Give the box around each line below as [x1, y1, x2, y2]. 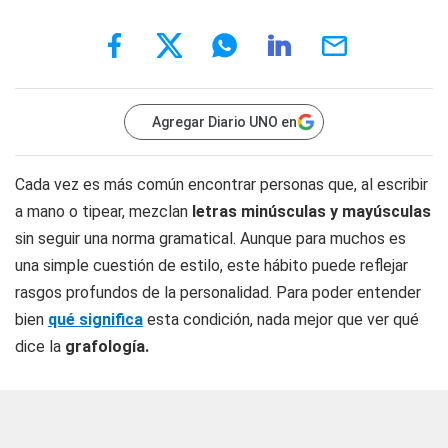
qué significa [48, 310, 143, 329]
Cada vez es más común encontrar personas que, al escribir [15, 175, 428, 194]
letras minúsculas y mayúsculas [188, 202, 431, 221]
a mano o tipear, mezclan [15, 202, 188, 221]
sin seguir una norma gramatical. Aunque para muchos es [15, 229, 406, 248]
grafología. [65, 337, 149, 356]
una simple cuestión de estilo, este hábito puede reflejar [15, 256, 408, 275]
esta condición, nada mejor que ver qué [143, 310, 419, 329]
